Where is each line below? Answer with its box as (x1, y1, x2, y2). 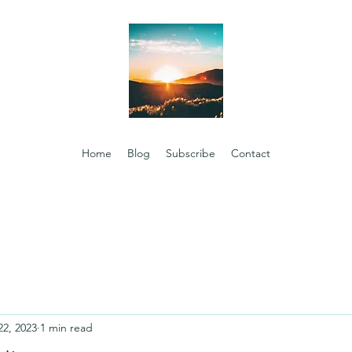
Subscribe (166, 146, 215, 160)
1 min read (40, 320, 93, 335)
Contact (231, 146, 270, 160)
